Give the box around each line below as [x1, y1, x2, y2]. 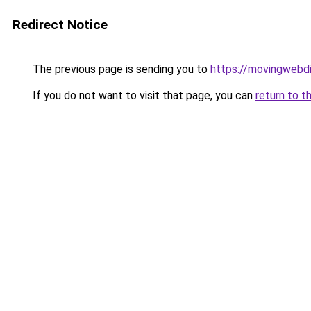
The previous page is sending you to [30, 62, 210, 76]
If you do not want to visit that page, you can [30, 89, 255, 102]
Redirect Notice [12, 17, 108, 33]
